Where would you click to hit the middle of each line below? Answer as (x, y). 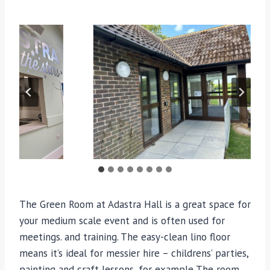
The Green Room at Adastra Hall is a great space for (135, 205)
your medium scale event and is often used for (122, 221)
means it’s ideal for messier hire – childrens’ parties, (134, 253)
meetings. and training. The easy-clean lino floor (125, 237)
